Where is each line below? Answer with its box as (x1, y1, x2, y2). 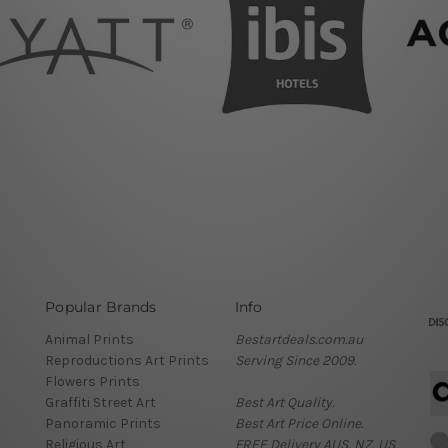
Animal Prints (45, 331, 134, 349)
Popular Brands (45, 298, 157, 317)
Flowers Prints (45, 373, 140, 391)
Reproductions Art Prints (45, 352, 209, 370)
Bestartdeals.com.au (234, 331, 363, 349)
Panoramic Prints (45, 415, 161, 433)
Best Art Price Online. (234, 415, 363, 433)
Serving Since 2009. (234, 352, 356, 370)
